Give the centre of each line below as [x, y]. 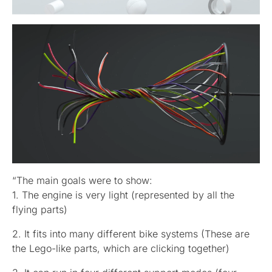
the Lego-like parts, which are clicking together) [121, 249]
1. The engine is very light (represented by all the [123, 195]
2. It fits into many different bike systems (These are [131, 234]
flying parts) [40, 210]
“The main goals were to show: [82, 181]
